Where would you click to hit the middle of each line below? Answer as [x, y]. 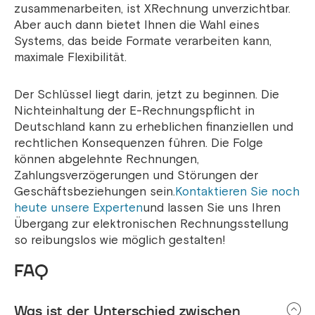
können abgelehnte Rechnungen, [107, 160]
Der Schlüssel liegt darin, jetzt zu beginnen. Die [147, 95]
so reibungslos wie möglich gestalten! [120, 240]
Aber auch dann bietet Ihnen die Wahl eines [137, 25]
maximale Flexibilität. [70, 58]
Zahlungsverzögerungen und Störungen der [136, 176]
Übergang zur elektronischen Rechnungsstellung [151, 224]
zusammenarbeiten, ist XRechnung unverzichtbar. [152, 9]
